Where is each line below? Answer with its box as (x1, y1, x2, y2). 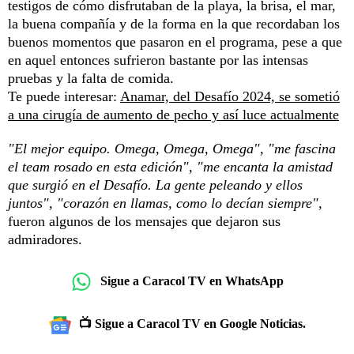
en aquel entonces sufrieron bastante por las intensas (8, 51, 308, 68)
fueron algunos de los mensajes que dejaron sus (8, 213, 281, 229)
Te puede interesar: (8, 88, 120, 104)
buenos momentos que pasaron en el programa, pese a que (8, 33, 342, 50)
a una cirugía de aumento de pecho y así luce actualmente (8, 106, 339, 122)
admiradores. (8, 231, 82, 247)
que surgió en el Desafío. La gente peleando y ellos (8, 176, 303, 193)
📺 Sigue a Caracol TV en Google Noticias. (78, 316, 306, 330)
